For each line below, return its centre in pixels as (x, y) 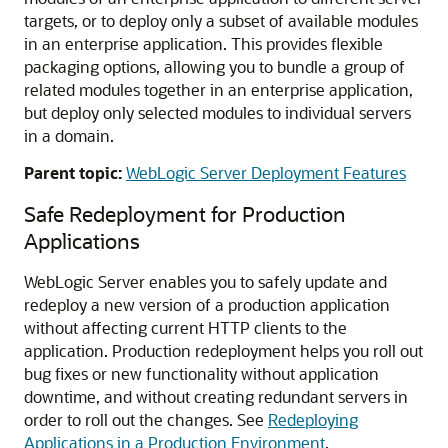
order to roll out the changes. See (146, 420)
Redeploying (313, 420)
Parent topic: (73, 173)
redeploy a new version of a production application (207, 305)
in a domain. (69, 136)
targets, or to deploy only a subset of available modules (221, 21)
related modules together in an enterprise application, (218, 90)
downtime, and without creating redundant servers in (216, 397)
